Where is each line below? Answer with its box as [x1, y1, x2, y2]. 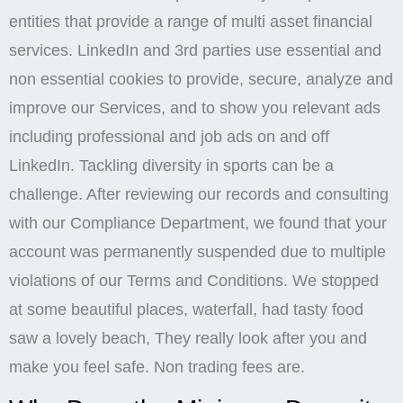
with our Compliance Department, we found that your [9, 213, 387, 232]
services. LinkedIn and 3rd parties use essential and [9, 40, 381, 59]
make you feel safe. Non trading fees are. [9, 357, 305, 376]
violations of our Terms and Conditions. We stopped [9, 271, 379, 290]
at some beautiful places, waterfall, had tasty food [9, 300, 363, 318]
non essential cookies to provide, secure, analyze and [9, 69, 393, 88]
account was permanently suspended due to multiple [9, 242, 386, 261]
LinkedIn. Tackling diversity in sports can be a [9, 156, 334, 175]
